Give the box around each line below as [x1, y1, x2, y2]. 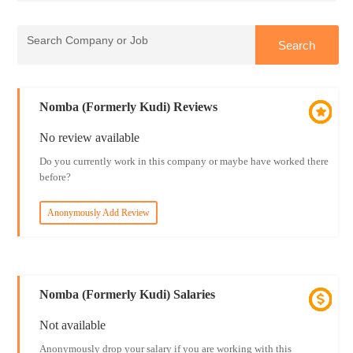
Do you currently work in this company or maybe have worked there [39, 155, 329, 167]
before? [39, 171, 71, 183]
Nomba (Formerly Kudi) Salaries [39, 288, 215, 301]
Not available [39, 318, 106, 332]
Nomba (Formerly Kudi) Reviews [39, 100, 217, 113]
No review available [39, 131, 139, 144]
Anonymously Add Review [46, 207, 150, 218]
